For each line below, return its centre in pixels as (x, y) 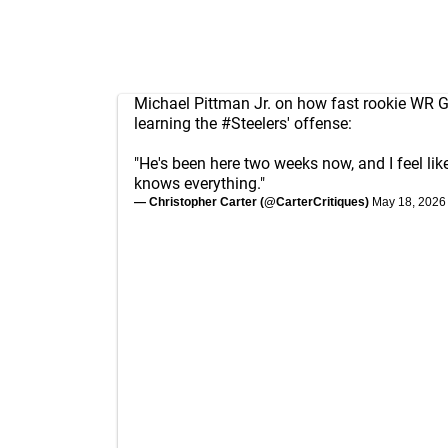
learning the (177, 123)
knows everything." (199, 183)
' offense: (319, 123)
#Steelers (254, 123)
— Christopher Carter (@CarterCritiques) (253, 201)
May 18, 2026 (409, 201)
